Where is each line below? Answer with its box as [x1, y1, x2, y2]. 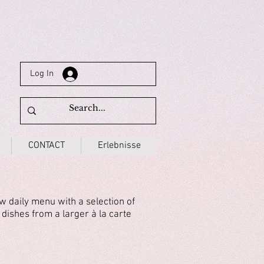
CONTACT [28, 139, 65, 151]
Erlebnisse [97, 139, 141, 151]
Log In [29, 68, 54, 79]
